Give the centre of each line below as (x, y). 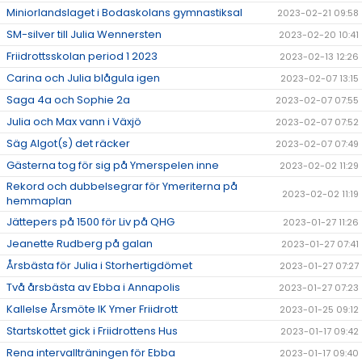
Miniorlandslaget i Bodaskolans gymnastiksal (124, 13)
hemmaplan (39, 201)
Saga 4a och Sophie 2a (68, 100)
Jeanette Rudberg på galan (80, 244)
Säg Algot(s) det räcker (68, 144)
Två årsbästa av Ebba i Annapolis (93, 288)
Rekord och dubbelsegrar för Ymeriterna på (122, 187)
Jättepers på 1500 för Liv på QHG (90, 222)
